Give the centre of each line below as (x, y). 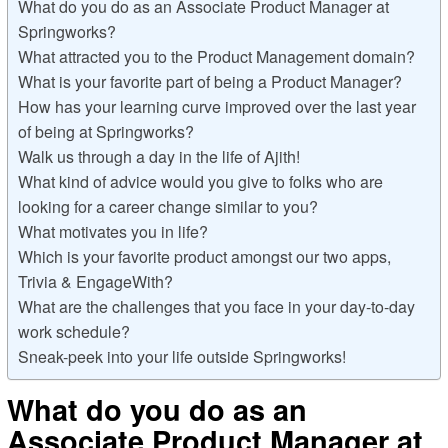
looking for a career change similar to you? (167, 207)
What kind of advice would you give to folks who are (200, 182)
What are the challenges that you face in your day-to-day (216, 307)
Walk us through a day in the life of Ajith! (158, 157)
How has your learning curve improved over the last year (216, 107)
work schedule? (75, 332)
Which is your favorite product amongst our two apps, (204, 257)
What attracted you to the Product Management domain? (216, 57)
